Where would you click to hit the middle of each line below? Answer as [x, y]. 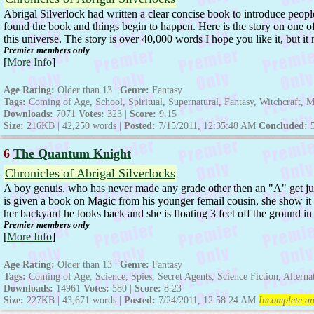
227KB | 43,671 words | [74, 300]
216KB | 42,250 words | [74, 126]
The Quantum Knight [72, 154]
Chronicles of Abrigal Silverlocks [90, 173]
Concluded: [283, 126]
